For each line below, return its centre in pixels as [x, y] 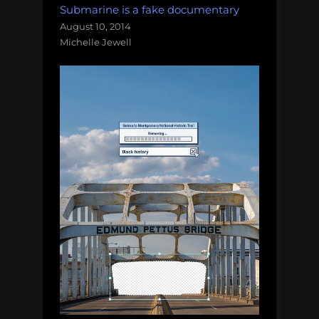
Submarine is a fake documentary [150, 9]
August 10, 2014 [95, 26]
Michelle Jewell [96, 42]
